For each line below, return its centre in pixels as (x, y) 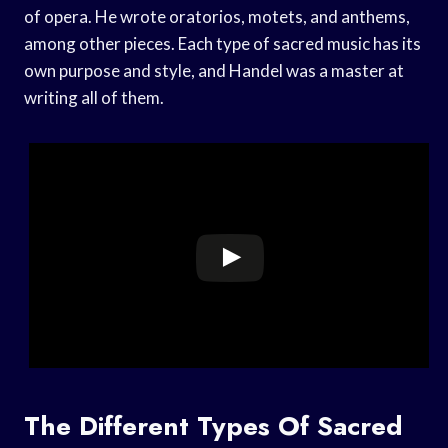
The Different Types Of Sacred (213, 425)
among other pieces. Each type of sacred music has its (222, 43)
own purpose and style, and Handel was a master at (214, 70)
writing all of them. (94, 97)
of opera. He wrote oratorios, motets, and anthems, (217, 16)
